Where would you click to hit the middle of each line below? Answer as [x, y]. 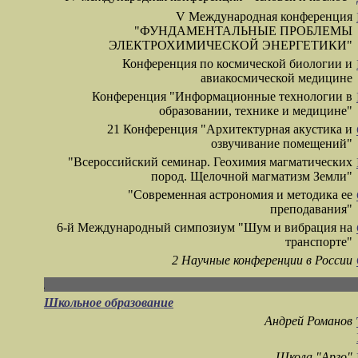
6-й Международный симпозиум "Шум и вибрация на [205, 228]
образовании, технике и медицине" [256, 111]
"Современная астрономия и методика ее [240, 195]
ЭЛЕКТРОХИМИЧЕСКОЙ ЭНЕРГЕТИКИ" [231, 46]
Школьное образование [109, 303]
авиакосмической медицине [276, 78]
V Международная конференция [264, 17]
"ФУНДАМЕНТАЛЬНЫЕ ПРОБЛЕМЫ [243, 31]
